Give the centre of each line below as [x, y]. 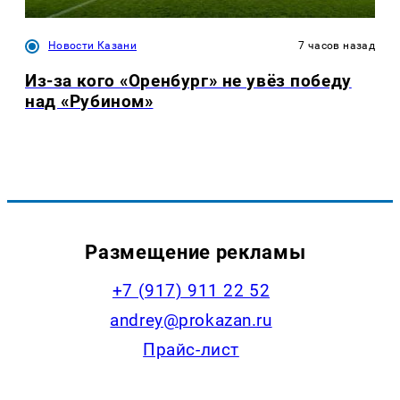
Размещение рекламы [196, 252]
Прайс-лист [191, 350]
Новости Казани [93, 45]
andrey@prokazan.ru [191, 321]
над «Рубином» [89, 101]
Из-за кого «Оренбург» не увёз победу [188, 80]
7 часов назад [337, 45]
